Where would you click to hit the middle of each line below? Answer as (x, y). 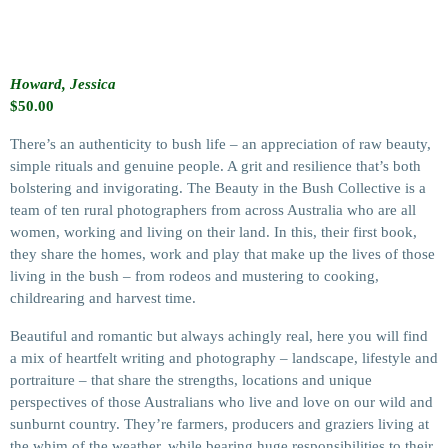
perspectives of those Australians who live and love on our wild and (221, 402)
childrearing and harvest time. (103, 298)
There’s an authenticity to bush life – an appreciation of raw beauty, (220, 144)
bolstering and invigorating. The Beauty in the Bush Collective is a (218, 188)
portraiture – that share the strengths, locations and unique (191, 380)
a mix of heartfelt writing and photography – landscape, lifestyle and (224, 358)
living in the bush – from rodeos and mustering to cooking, (194, 276)
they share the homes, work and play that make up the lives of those (222, 254)
